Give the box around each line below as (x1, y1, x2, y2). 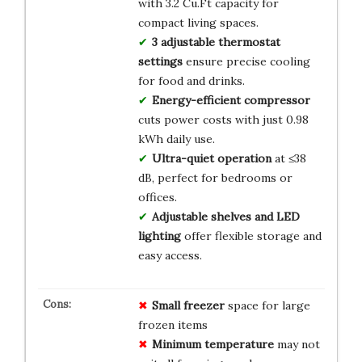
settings (137, 54, 183, 69)
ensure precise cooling (182, 54, 310, 69)
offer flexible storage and (180, 229, 322, 244)
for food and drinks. (137, 74, 245, 89)
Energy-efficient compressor (151, 93, 310, 108)
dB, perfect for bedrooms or (137, 170, 293, 186)
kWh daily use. (137, 132, 215, 147)
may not (273, 337, 320, 352)
